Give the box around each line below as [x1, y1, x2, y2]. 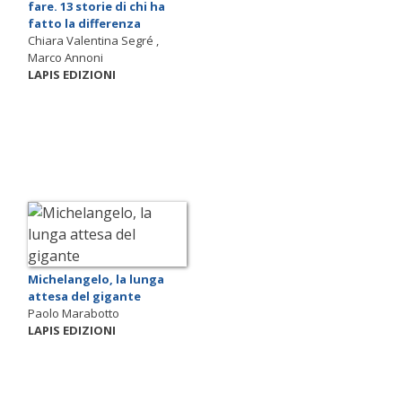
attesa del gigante [28, 288, 141, 305]
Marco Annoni [28, 49, 103, 66]
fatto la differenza [28, 15, 141, 32]
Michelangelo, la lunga [28, 271, 164, 288]
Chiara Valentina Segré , [28, 32, 159, 49]
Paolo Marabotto [28, 305, 119, 322]
